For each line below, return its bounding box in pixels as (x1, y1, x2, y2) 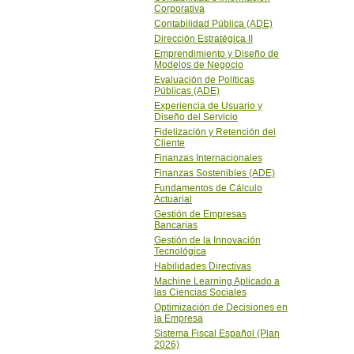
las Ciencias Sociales (153, 287, 247, 298)
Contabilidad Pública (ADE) (153, 18, 273, 29)
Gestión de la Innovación (153, 235, 261, 246)
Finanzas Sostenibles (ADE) (153, 168, 275, 179)
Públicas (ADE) (153, 85, 220, 96)
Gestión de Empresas (153, 209, 247, 220)
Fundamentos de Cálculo (153, 183, 262, 194)
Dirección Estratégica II (153, 33, 253, 44)
